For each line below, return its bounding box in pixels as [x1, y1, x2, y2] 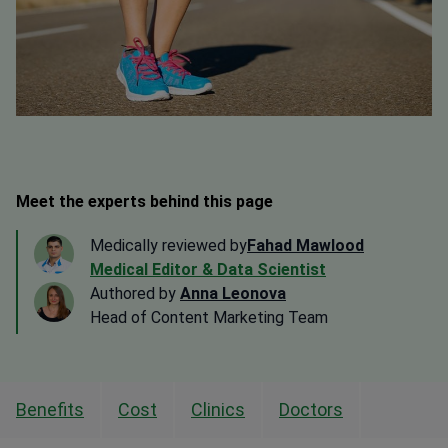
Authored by [90, 284, 180, 304]
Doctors [279, 399, 343, 421]
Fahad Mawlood [247, 236, 364, 256]
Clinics [191, 399, 245, 421]
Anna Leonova [180, 284, 286, 304]
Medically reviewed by [90, 236, 247, 256]
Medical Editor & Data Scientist [90, 260, 326, 280]
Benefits [16, 399, 84, 421]
